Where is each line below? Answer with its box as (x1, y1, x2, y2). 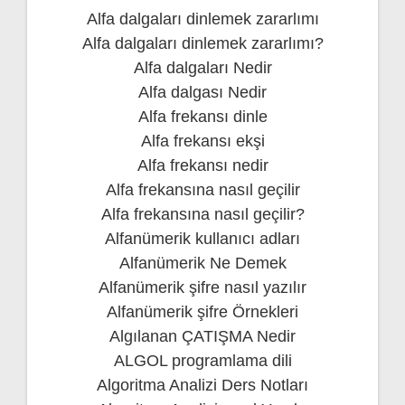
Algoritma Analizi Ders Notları (97, 375, 308, 394)
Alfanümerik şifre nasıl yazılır (99, 278, 306, 297)
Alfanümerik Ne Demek (118, 253, 287, 272)
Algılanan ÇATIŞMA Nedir (109, 326, 296, 345)
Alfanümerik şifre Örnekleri (107, 302, 298, 321)
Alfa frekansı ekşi (140, 131, 265, 150)
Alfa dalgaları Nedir (133, 58, 272, 77)
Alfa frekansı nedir (137, 155, 268, 174)
